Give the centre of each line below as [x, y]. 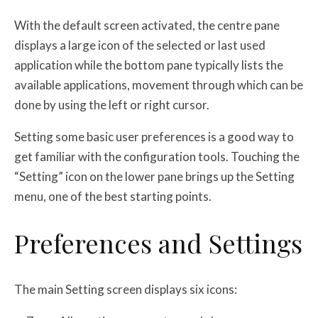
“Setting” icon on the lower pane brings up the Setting [154, 176]
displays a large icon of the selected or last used [140, 45]
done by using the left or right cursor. [112, 104]
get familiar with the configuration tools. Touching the [157, 156]
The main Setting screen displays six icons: [126, 289]
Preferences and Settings [158, 242]
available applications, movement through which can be [159, 84]
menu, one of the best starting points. [113, 196]
